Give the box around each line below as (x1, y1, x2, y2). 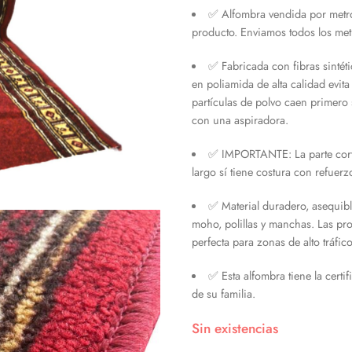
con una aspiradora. (192, 111, 288, 128)
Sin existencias (192, 317, 278, 339)
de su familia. (192, 284, 255, 302)
